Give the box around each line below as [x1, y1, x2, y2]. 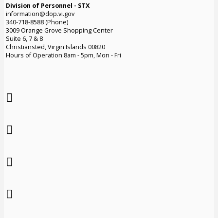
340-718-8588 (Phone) [5, 18, 68, 26]
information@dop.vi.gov [5, 9, 74, 18]
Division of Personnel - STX [5, 1, 90, 10]
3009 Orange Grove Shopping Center [5, 26, 113, 35]
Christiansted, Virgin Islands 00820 [5, 42, 105, 51]
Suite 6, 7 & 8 [5, 34, 43, 43]
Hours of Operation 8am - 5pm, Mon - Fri [5, 51, 121, 59]
